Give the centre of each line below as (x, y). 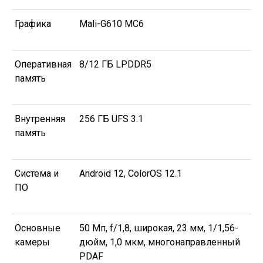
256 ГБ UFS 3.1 (111, 119)
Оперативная (43, 65)
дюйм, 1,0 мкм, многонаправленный (160, 242)
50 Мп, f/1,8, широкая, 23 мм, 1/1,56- (159, 228)
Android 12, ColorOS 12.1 (131, 174)
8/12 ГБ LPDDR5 (115, 65)
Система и (37, 174)
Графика (33, 24)
